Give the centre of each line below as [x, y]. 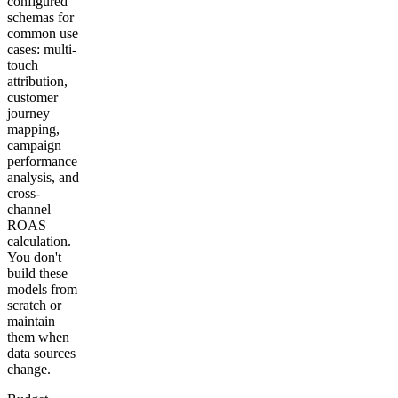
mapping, [33, 130]
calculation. [39, 242]
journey [28, 114]
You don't [34, 258]
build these [37, 274]
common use [43, 34]
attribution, [37, 82]
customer [32, 98]
